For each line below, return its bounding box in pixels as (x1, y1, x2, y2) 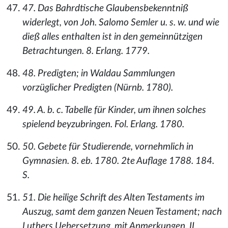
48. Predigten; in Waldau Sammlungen (22, 69, 175, 78)
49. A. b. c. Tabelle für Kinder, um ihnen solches (22, 105, 206, 115)
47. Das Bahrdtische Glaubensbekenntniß (22, 4, 188, 13)
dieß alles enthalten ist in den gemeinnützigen (22, 32, 203, 42)
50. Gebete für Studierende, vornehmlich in (22, 142, 193, 152)
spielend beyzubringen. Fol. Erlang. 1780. (22, 120, 184, 129)
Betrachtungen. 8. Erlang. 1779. (22, 46, 150, 56)
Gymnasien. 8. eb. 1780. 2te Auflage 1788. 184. (22, 156, 214, 166)
